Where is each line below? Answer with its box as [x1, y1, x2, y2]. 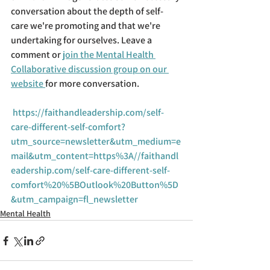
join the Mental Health [63, 48, 155, 61]
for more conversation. [45, 77, 139, 90]
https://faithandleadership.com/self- [13, 106, 164, 119]
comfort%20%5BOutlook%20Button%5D [11, 178, 178, 192]
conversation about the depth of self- [11, 5, 163, 18]
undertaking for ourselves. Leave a [11, 34, 154, 47]
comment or [11, 48, 63, 61]
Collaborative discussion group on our [11, 63, 169, 76]
